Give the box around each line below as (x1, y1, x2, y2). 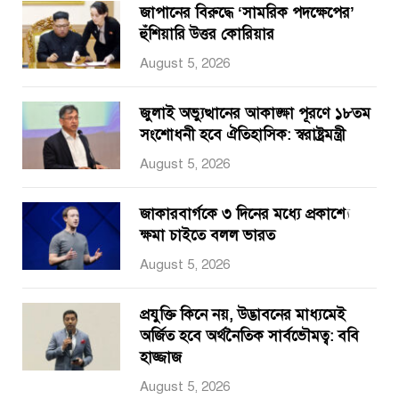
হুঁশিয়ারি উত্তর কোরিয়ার (140, 25, 274, 44)
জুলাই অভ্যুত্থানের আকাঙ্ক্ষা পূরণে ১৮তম (140, 104, 370, 123)
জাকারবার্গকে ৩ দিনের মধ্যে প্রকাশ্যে (140, 205, 350, 224)
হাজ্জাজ (140, 348, 182, 367)
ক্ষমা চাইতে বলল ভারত (140, 226, 275, 245)
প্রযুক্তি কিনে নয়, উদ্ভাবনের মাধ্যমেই (140, 305, 346, 324)
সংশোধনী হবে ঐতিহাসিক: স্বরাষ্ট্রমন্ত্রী (140, 126, 346, 144)
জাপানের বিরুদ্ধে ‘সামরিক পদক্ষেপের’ (140, 4, 354, 22)
